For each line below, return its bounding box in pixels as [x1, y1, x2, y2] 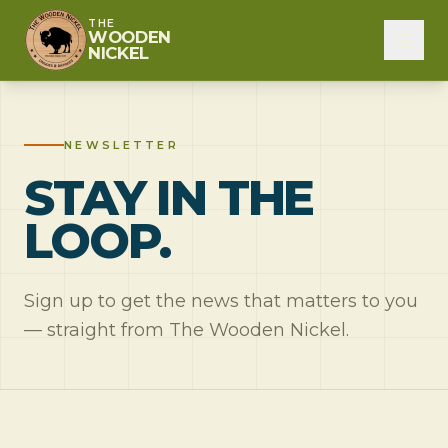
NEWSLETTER [64, 138, 179, 152]
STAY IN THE [24, 169, 314, 227]
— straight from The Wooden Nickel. [24, 319, 349, 341]
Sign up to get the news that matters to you [24, 290, 418, 312]
